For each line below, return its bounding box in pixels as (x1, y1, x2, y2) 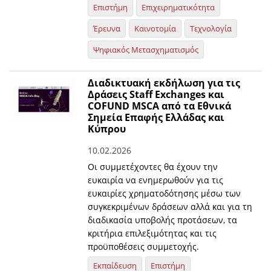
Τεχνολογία (190, 23, 232, 34)
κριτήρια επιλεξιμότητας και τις (88, 227, 217, 240)
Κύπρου (88, 122, 126, 136)
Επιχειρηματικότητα (142, 2, 215, 13)
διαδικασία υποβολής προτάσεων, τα (88, 214, 238, 226)
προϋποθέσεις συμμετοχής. (88, 241, 200, 253)
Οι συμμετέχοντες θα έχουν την (88, 161, 218, 173)
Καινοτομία (134, 23, 177, 34)
